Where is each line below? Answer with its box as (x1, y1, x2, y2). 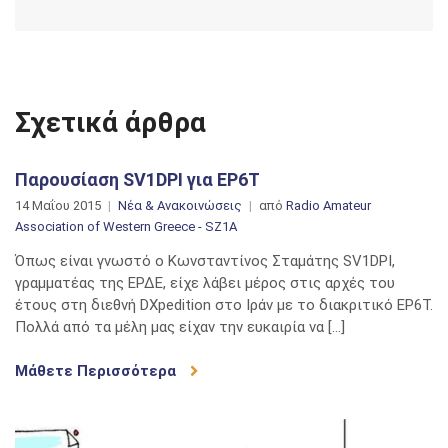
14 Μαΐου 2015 (15, 197, 101, 213)
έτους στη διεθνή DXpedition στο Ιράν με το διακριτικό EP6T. (15, 295, 433, 314)
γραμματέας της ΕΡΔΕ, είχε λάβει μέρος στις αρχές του (15, 273, 395, 292)
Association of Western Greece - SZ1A (15, 218, 237, 234)
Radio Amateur (286, 197, 371, 213)
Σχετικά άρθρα (15, 105, 206, 139)
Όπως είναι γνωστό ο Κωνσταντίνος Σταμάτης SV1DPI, (15, 251, 395, 270)
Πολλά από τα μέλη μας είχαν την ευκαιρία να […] (15, 317, 345, 336)
